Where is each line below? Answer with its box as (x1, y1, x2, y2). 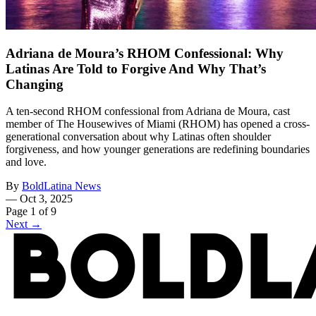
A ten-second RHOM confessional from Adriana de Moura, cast (6, 105, 290, 118)
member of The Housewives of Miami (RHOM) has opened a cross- (6, 118, 310, 130)
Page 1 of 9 (6, 205, 56, 218)
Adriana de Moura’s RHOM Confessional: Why (6, 45, 284, 61)
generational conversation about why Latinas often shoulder (6, 130, 271, 143)
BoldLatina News (22, 180, 101, 193)
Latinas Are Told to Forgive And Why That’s (6, 61, 266, 76)
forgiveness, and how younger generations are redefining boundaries (6, 143, 310, 156)
